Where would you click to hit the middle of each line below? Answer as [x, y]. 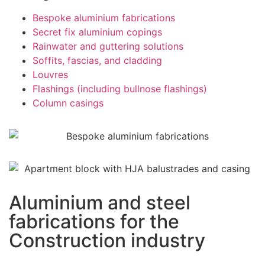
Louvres [50, 74]
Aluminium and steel [100, 203]
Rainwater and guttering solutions [108, 46]
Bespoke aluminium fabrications [104, 17]
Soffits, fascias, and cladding [97, 60]
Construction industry [107, 241]
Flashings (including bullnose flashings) [120, 88]
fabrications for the [94, 222]
